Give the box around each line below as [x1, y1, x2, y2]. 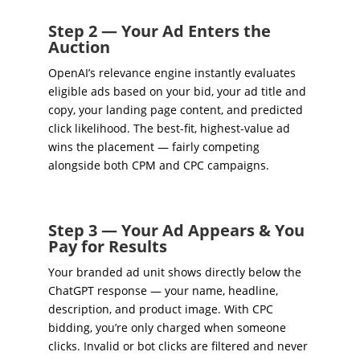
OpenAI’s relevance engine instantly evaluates [47, 64, 296, 80]
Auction [47, 35, 110, 58]
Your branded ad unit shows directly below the [47, 264, 301, 280]
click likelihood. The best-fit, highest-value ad [47, 120, 290, 136]
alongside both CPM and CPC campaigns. [47, 157, 269, 173]
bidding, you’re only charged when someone [47, 319, 286, 335]
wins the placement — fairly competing [47, 138, 260, 154]
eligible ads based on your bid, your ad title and [47, 83, 306, 99]
